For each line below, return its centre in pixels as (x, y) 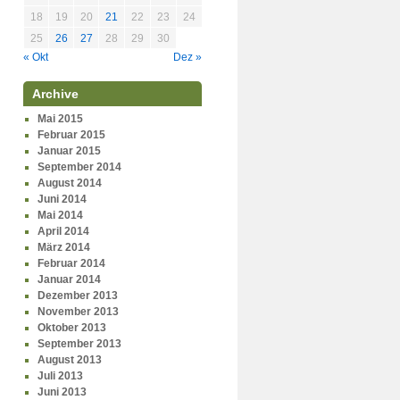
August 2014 (69, 183)
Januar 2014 (69, 279)
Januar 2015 (69, 151)
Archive (55, 94)
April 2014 (63, 231)
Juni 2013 (62, 392)
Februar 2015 (71, 135)
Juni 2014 (62, 199)
